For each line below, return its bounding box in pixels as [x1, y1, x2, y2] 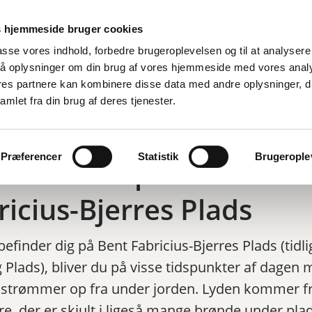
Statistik [138, 150, 179, 162]
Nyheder [90, 79, 134, 93]
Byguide [214, 79, 255, 93]
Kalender [151, 79, 197, 93]
